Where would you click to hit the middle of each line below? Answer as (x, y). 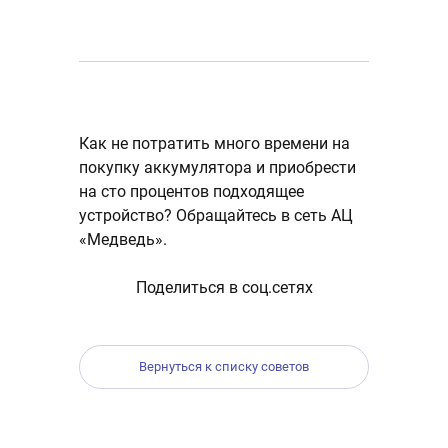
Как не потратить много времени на (214, 143)
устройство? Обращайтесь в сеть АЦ (216, 215)
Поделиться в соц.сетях (224, 287)
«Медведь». (123, 239)
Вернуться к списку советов (224, 366)
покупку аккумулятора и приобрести (217, 167)
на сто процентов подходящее (191, 191)
